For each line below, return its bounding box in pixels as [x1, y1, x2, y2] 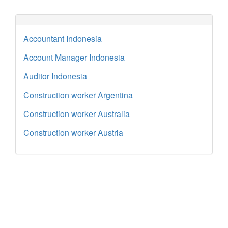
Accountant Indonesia [23, 33, 102, 44]
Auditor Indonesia [23, 70, 87, 82]
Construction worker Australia [23, 108, 130, 120]
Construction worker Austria [23, 127, 123, 138]
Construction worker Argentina [23, 89, 133, 101]
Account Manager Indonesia [23, 51, 125, 63]
